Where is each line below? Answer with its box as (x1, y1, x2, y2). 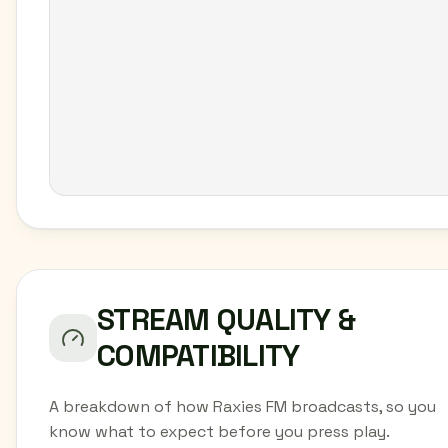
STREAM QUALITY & (97, 300, 355, 339)
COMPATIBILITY (97, 336, 300, 375)
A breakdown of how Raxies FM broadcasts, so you (49, 396, 436, 417)
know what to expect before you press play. (49, 421, 390, 442)
